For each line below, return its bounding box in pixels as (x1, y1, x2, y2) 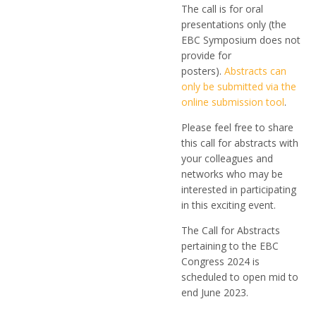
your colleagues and (181, 152, 273, 165)
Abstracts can (224, 64, 286, 78)
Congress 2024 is (181, 255, 260, 268)
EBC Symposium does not (181, 33, 300, 47)
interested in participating (181, 183, 296, 196)
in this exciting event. (181, 198, 276, 212)
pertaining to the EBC (181, 239, 279, 253)
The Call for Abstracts (181, 224, 280, 237)
